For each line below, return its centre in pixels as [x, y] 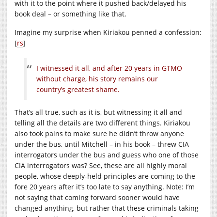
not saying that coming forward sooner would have [97, 197]
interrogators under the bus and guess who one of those [107, 155]
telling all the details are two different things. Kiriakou [102, 123]
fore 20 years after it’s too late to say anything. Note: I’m [105, 186]
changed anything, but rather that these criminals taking [107, 208]
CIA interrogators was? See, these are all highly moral [101, 165]
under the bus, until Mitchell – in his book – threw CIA [102, 144]
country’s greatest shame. [78, 89]
